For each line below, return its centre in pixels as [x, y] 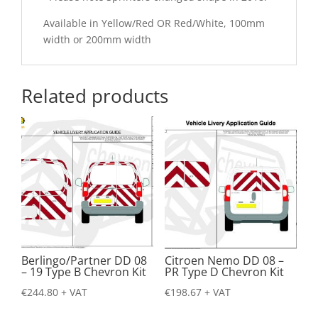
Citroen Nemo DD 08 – [224, 260]
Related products [95, 96]
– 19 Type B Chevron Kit [84, 272]
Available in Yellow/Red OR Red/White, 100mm [154, 23]
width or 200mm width [97, 40]
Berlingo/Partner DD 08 [84, 260]
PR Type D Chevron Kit [224, 272]
